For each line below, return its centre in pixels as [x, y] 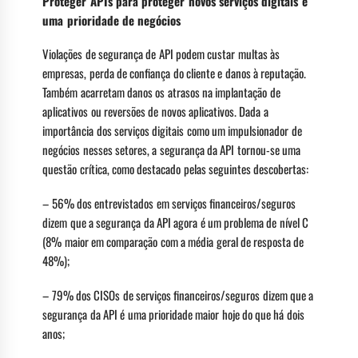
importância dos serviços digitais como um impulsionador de [172, 131]
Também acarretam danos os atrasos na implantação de [161, 92]
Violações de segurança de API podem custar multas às [161, 54]
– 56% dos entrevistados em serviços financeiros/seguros [169, 203]
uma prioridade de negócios [112, 20]
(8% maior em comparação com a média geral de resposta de [173, 242]
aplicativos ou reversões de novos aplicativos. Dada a [155, 111]
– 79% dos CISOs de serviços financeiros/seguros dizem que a [178, 294]
